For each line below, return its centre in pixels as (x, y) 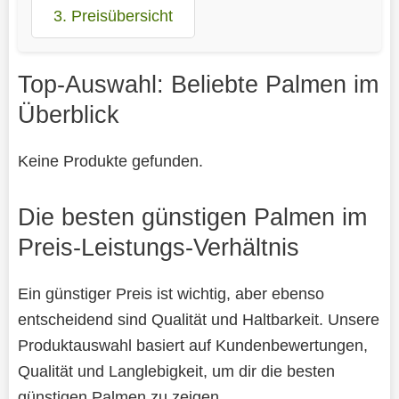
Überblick (68, 114)
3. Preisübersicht (113, 15)
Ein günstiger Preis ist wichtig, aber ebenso (171, 293)
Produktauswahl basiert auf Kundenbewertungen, (192, 345)
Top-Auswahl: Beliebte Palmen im (198, 84)
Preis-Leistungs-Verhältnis (158, 247)
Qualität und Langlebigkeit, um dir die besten (176, 370)
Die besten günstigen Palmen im (192, 216)
